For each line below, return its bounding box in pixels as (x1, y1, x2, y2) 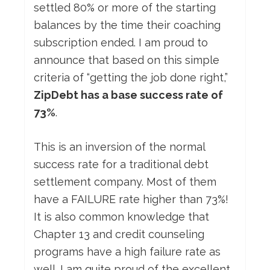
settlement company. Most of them (34, 175, 216, 189)
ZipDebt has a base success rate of (34, 89, 223, 102)
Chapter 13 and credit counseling (34, 228, 204, 241)
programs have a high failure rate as (34, 245, 221, 259)
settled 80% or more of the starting (34, 1, 216, 14)
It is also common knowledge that (34, 210, 209, 224)
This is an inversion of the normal (34, 140, 205, 154)
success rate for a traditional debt (34, 158, 209, 171)
